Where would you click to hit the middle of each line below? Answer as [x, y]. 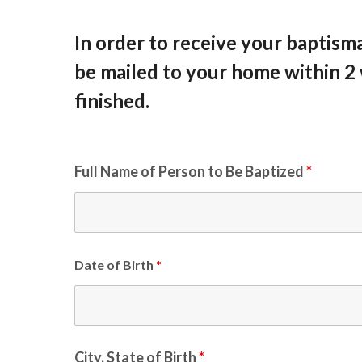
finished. [112, 101]
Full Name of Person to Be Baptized [190, 171]
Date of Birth [115, 265]
